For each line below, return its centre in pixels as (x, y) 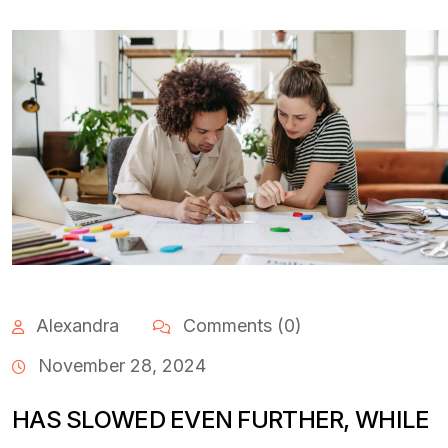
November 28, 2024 (122, 365)
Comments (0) (240, 325)
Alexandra (77, 325)
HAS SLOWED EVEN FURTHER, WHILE (221, 419)
